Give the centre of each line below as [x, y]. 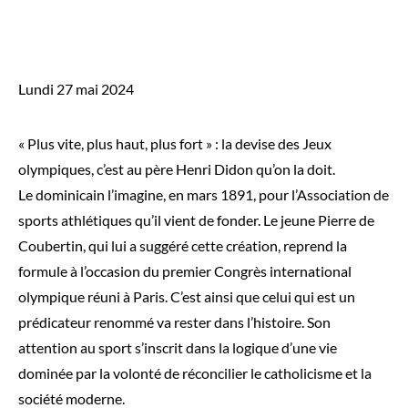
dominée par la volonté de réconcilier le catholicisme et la [195, 373]
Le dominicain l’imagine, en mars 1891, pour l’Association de [204, 194]
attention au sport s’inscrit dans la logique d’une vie [178, 347]
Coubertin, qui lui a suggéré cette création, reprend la [183, 245]
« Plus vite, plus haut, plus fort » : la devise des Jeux [175, 143]
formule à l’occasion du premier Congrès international [185, 271]
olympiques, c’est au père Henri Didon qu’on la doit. [177, 169]
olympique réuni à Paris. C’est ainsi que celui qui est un [187, 296]
